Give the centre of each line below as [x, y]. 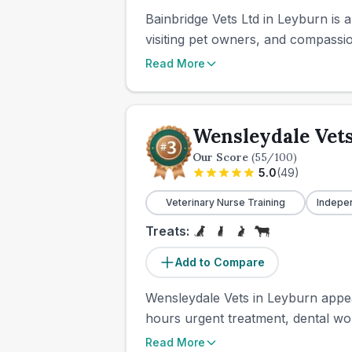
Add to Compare [220, 262]
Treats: [167, 231]
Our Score [222, 157]
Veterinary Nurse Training [225, 202]
